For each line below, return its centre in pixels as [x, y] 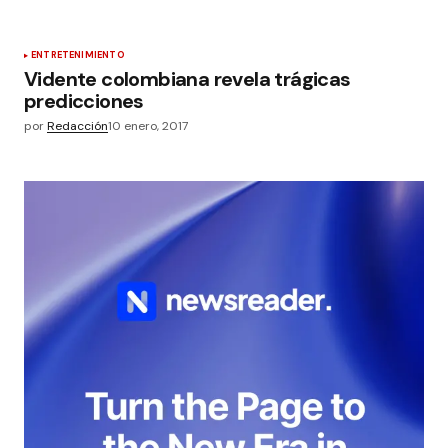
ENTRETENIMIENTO [78, 55]
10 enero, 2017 [148, 126]
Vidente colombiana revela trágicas [187, 79]
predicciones [84, 101]
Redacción [77, 126]
